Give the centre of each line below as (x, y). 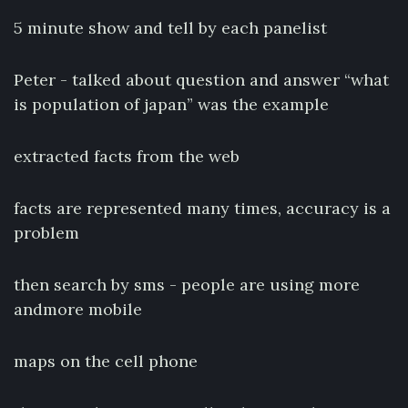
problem (46, 233)
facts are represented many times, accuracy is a (202, 208)
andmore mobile (78, 309)
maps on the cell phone (106, 361)
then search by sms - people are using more (187, 285)
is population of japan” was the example (171, 104)
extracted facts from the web (127, 156)
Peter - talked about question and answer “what (201, 80)
